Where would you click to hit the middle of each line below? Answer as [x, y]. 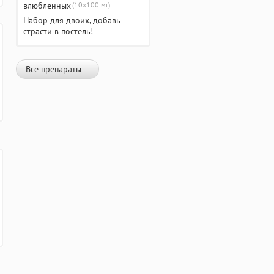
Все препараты [54, 69]
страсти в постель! [58, 31]
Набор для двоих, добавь [72, 20]
